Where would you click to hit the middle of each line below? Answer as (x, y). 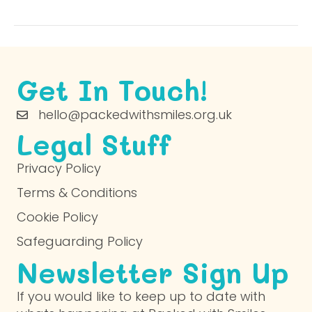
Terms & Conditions (77, 192)
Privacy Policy (59, 168)
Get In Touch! (112, 89)
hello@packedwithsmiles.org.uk (135, 114)
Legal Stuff (94, 144)
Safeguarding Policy (80, 241)
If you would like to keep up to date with (141, 296)
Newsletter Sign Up (153, 272)
